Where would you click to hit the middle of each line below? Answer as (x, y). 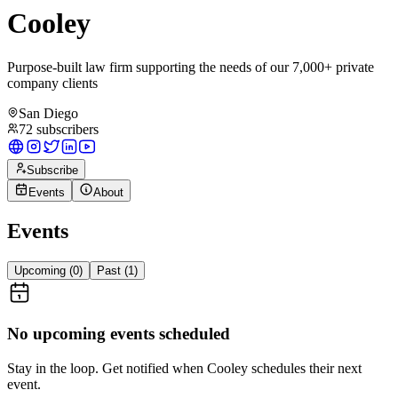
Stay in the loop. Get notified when (107, 369)
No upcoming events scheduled (119, 334)
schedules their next (305, 369)
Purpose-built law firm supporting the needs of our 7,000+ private (191, 67)
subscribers (68, 129)
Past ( (112, 270)
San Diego (48, 113)
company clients (52, 83)
